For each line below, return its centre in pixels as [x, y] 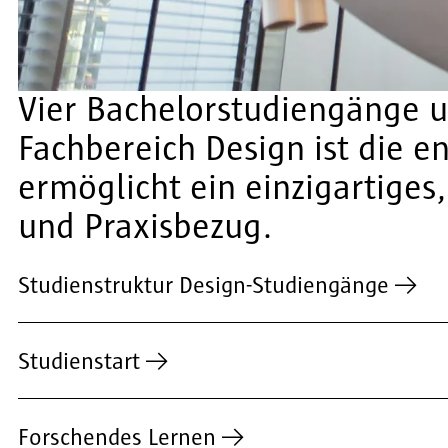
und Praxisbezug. [145, 226]
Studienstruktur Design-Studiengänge [203, 285]
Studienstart [79, 361]
